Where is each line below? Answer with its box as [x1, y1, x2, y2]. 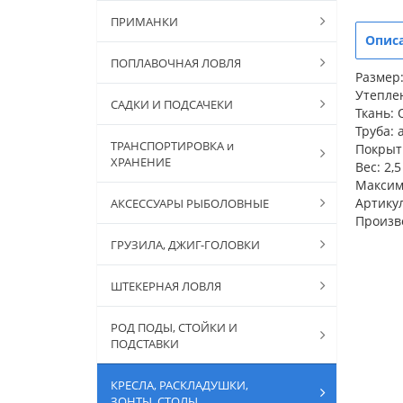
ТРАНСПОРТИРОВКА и [111, 137, 234, 154]
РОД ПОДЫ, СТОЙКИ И [111, 318, 237, 336]
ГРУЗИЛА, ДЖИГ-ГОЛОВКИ [111, 236, 260, 253]
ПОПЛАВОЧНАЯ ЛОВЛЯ [111, 54, 241, 71]
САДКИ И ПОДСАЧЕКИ [111, 95, 233, 112]
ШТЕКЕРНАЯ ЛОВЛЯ [111, 277, 221, 294]
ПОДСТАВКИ [111, 335, 179, 352]
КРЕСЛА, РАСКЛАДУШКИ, [111, 376, 248, 393]
